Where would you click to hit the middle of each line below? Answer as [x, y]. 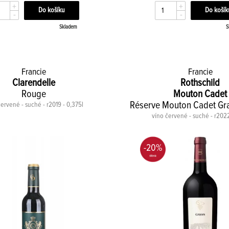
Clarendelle [33, 83]
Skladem [68, 27]
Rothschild [200, 83]
